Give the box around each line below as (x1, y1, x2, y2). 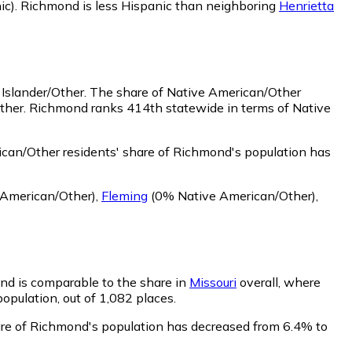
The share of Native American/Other (90, 83, 301, 100)
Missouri (189, 273, 236, 290)
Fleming (101, 187, 148, 203)
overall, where (236, 273, 321, 290)
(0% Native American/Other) (148, 187, 316, 203)
